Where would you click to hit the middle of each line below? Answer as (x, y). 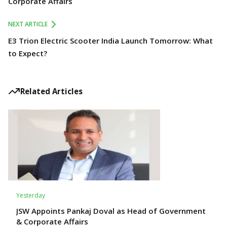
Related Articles (51, 91)
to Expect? (28, 53)
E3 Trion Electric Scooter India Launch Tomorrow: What (110, 41)
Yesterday (31, 195)
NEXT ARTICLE (28, 24)
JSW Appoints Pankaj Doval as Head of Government (111, 211)
